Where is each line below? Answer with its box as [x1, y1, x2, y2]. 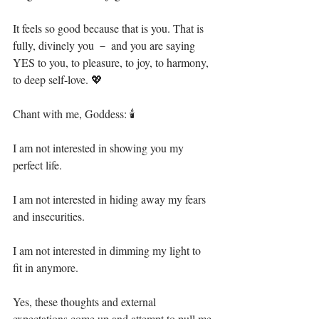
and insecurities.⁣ [13, 209, 85, 224]
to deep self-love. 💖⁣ [13, 72, 103, 87]
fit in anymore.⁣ [13, 260, 78, 275]
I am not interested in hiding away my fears [13, 192, 209, 206]
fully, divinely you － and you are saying [13, 38, 198, 53]
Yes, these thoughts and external [13, 294, 159, 309]
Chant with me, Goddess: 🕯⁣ [13, 106, 135, 121]
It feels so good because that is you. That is [13, 21, 206, 36]
